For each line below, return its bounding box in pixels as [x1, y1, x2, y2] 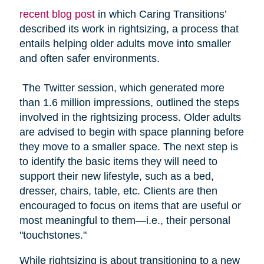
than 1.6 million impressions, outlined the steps [19, 97, 239, 109]
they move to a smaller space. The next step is [19, 141, 238, 153]
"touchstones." [19, 229, 87, 242]
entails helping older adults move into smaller [19, 38, 231, 50]
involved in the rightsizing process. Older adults [19, 111, 241, 124]
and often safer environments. [19, 52, 160, 65]
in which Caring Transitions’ [94, 8, 226, 21]
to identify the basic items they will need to [19, 156, 217, 168]
